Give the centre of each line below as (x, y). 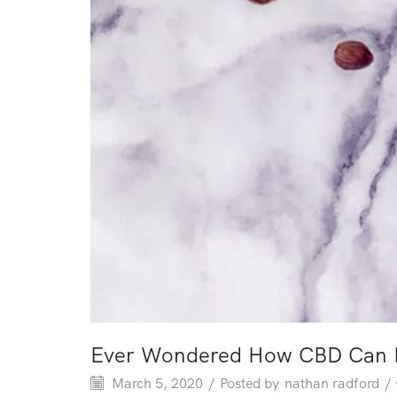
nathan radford (332, 383)
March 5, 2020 (156, 383)
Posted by (249, 383)
